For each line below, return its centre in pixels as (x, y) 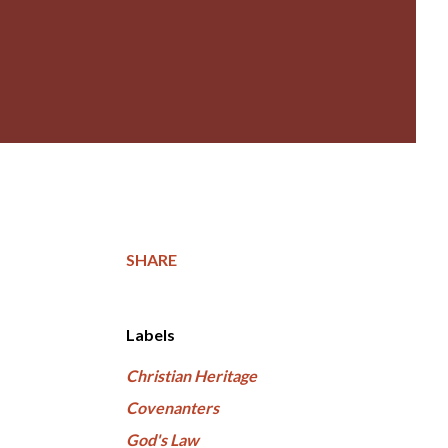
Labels (150, 335)
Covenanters (172, 408)
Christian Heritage (191, 376)
